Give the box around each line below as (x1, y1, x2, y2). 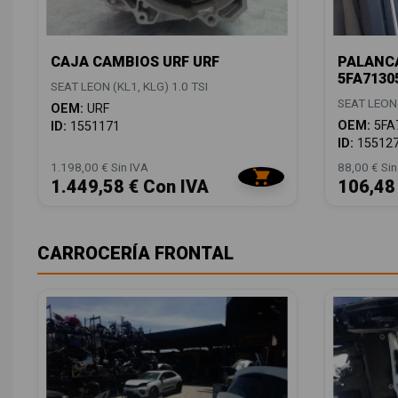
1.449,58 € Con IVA (51, 176, 209, 198)
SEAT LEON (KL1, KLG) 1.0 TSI (51, 79, 208, 94)
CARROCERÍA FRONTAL (37, 243, 234, 265)
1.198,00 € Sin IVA (51, 160, 148, 175)
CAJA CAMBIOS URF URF (51, 53, 219, 71)
